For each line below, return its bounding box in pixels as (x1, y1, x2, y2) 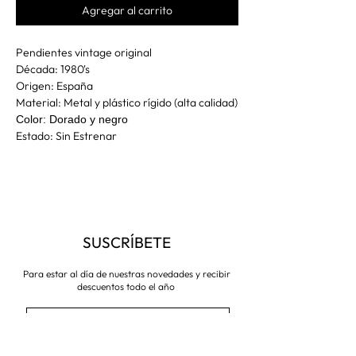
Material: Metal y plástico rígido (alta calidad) (16, 95, 238, 110)
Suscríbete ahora (92, 342, 161, 354)
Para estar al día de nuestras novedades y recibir (23, 267, 230, 280)
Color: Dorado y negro (16, 112, 128, 126)
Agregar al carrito (82, 2, 172, 17)
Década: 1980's (16, 61, 90, 76)
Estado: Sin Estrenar (16, 128, 117, 143)
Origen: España (16, 78, 93, 93)
